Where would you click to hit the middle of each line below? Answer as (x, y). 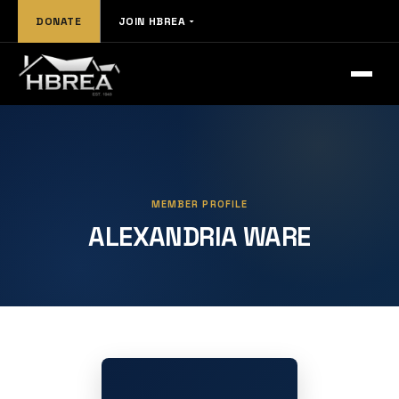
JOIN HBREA (152, 21)
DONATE (59, 21)
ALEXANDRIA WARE (199, 236)
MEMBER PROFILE (199, 204)
